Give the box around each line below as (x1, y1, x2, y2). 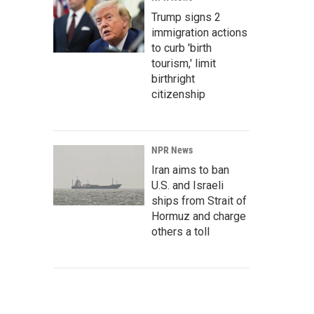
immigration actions (151, 26, 247, 39)
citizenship (151, 88, 205, 101)
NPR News (151, 144, 193, 156)
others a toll (151, 225, 210, 238)
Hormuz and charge (151, 210, 246, 223)
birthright (151, 72, 195, 86)
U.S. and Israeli (151, 179, 224, 192)
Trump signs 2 (151, 11, 221, 24)
